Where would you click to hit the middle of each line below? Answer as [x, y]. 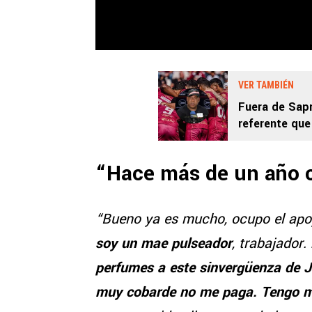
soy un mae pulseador [164, 244]
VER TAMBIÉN [266, 85]
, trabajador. [271, 244]
